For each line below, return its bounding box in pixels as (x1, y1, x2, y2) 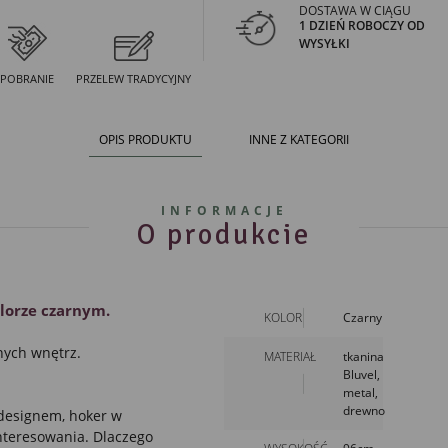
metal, (343, 383, 379, 401)
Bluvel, (343, 365, 381, 383)
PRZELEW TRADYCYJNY (76, 70, 192, 86)
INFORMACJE (160, 202, 288, 220)
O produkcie (137, 217, 311, 253)
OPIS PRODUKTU (98, 130, 192, 148)
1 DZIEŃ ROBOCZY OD (299, 16, 426, 34)
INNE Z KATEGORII (249, 130, 350, 148)
